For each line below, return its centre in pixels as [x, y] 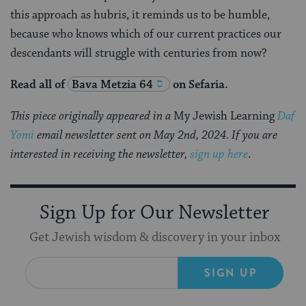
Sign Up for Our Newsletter [154, 213]
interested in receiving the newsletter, [100, 155]
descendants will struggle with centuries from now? [139, 54]
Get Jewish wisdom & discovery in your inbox [154, 238]
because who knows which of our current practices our [146, 34]
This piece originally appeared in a [92, 116]
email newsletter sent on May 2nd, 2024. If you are [156, 136]
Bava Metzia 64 [112, 85]
